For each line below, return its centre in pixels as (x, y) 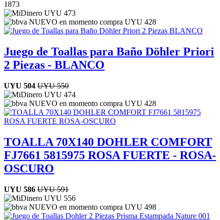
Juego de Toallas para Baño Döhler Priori (109, 52)
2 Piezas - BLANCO (54, 65)
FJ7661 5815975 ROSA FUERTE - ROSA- (110, 155)
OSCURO (29, 169)
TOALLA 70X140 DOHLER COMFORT (108, 142)
